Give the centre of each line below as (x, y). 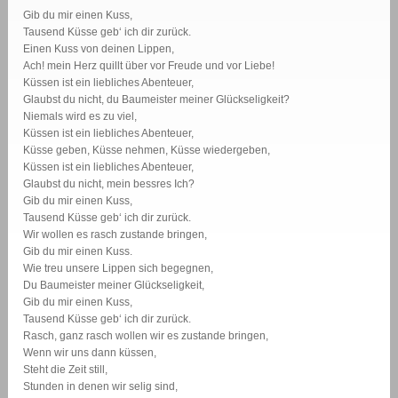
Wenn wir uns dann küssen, (90, 353)
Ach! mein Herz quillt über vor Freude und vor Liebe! (149, 66)
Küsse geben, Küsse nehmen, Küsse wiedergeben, (147, 151)
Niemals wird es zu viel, (80, 117)
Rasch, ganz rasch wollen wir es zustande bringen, (146, 336)
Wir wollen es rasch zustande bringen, (115, 235)
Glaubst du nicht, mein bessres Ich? (109, 184)
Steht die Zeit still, (66, 370)
